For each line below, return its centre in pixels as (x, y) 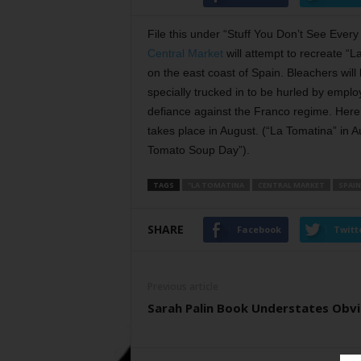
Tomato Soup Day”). (198, 150)
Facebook (259, 229)
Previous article (183, 286)
